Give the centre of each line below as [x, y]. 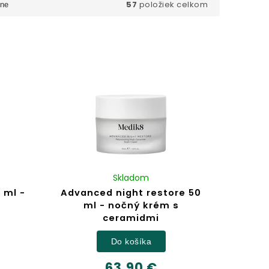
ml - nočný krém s [131, 206]
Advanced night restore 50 [131, 193]
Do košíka [131, 241]
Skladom [131, 178]
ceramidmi [131, 218]
